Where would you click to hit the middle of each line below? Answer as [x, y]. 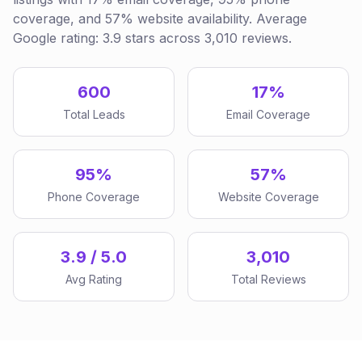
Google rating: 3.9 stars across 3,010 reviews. [152, 38]
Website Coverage [268, 197]
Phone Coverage [94, 197]
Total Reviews [268, 279]
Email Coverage [268, 114]
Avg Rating [94, 279]
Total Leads [94, 114]
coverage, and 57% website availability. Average [160, 19]
